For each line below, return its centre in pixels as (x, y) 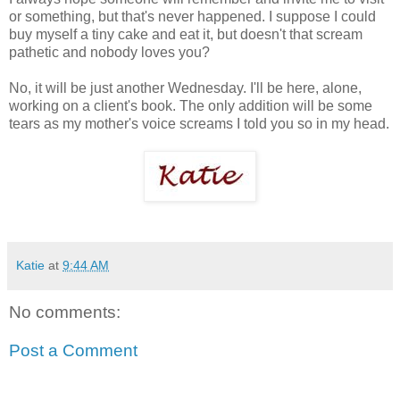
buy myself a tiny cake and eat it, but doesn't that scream (186, 34)
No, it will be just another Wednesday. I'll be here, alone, (185, 87)
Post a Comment (73, 351)
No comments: (65, 312)
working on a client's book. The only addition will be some (191, 105)
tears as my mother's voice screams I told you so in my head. (199, 123)
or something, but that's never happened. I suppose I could (192, 16)
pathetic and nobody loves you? (109, 52)
